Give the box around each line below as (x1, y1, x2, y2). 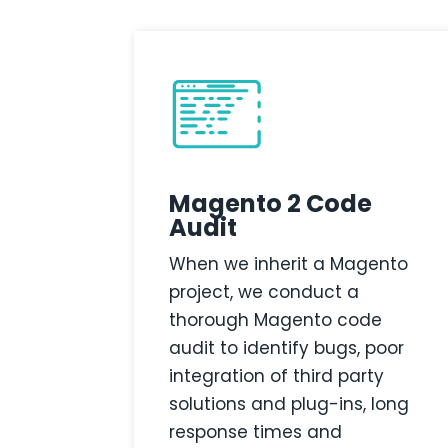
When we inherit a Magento (169, 252, 409, 277)
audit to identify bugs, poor (169, 336, 405, 361)
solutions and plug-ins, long (169, 392, 410, 417)
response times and (169, 420, 343, 445)
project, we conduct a (169, 280, 360, 305)
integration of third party (169, 364, 385, 389)
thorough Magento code (169, 308, 383, 333)
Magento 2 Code (169, 187, 373, 221)
